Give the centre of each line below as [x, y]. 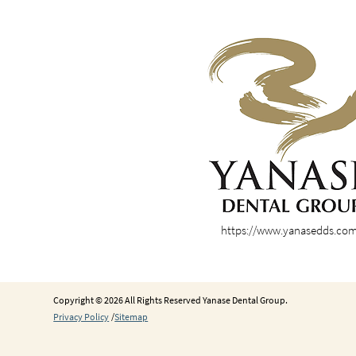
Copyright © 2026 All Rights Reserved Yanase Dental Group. [171, 300]
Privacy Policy [81, 316]
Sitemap [132, 316]
